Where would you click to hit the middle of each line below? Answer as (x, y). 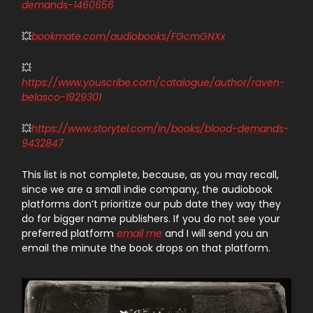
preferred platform (69, 234)
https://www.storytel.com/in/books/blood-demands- (160, 129)
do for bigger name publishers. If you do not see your (151, 219)
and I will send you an (215, 234)
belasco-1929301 (61, 97)
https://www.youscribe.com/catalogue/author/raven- (153, 83)
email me (139, 234)
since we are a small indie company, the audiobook (147, 190)
